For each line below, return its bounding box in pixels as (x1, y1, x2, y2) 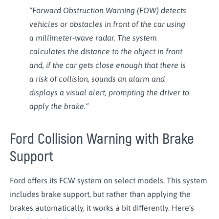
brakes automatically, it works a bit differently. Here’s (10, 203, 194, 212)
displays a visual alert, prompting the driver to (29, 88, 189, 97)
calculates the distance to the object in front (29, 46, 182, 56)
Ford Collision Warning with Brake (10, 130, 194, 148)
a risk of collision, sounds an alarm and (29, 74, 165, 83)
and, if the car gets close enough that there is (29, 60, 186, 69)
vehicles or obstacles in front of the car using (29, 19, 185, 28)
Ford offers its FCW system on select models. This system (10, 175, 207, 185)
